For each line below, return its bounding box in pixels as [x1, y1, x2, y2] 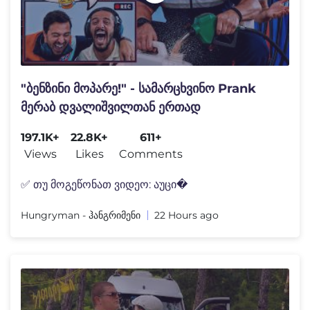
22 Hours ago [154, 208, 219, 221]
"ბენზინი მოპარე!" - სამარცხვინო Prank [21, 80, 256, 96]
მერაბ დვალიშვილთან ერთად [21, 99, 201, 115]
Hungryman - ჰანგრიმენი [21, 208, 140, 221]
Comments [119, 147, 183, 161]
